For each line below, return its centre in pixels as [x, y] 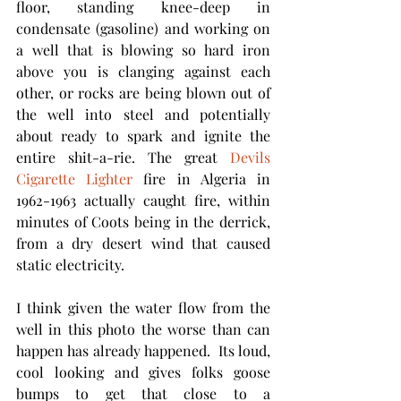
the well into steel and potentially [143, 114]
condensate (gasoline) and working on [143, 28]
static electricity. [72, 264]
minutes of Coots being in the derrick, [143, 221]
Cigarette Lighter [80, 178]
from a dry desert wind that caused [143, 243]
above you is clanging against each [143, 71]
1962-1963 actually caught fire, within [143, 200]
